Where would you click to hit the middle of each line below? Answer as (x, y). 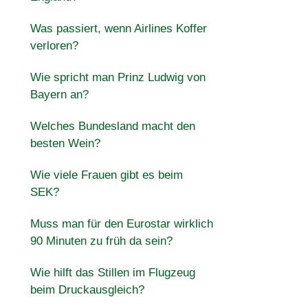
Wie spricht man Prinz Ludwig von (118, 77)
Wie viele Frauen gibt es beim (106, 175)
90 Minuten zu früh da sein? (101, 241)
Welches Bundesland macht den (112, 126)
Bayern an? (59, 95)
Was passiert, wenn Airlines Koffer (118, 29)
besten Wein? (65, 143)
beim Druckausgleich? (87, 290)
